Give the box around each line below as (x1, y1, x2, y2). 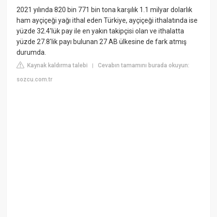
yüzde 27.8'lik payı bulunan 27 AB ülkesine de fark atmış (16, 38, 187, 46)
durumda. (16, 48, 46, 57)
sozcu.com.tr (16, 76, 53, 83)
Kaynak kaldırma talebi (26, 62, 88, 69)
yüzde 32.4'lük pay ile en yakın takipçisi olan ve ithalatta (16, 27, 185, 35)
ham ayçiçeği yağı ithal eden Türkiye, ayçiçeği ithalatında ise (16, 16, 198, 25)
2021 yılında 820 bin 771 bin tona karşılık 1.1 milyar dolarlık (16, 6, 193, 14)
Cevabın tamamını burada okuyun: (98, 62, 190, 69)
